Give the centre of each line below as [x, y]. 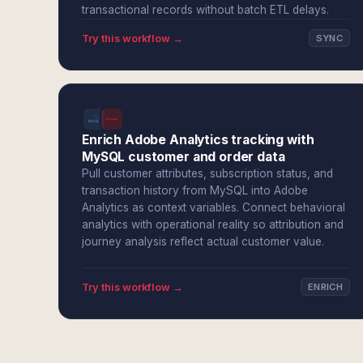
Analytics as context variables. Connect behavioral [214, 207]
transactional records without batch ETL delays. [205, 10]
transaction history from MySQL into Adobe [195, 190]
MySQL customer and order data [184, 157]
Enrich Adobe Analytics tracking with [198, 140]
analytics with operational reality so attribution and [213, 224]
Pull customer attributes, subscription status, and [207, 173]
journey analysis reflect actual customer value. [203, 241]
